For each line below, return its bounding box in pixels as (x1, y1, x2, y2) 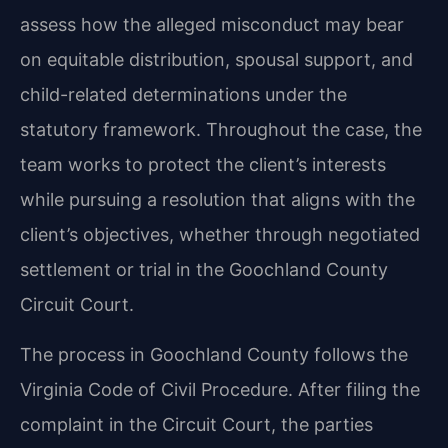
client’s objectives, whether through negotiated (20, 224, 420, 246)
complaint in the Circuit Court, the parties (20, 413, 373, 435)
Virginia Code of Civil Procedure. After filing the (20, 378, 420, 400)
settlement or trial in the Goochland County (20, 259, 388, 281)
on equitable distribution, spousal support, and (20, 49, 413, 71)
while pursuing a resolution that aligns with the (20, 189, 415, 211)
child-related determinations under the (20, 84, 347, 106)
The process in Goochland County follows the (20, 343, 408, 365)
